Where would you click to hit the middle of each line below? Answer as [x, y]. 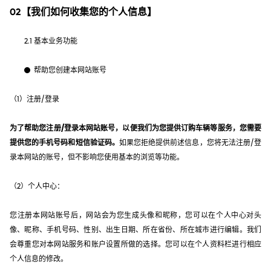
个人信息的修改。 [39, 259]
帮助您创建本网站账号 [70, 70]
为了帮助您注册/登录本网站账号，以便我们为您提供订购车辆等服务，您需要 [135, 128]
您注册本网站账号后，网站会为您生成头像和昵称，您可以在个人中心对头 [135, 215]
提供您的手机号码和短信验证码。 [64, 142]
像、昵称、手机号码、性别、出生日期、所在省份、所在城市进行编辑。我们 [135, 230]
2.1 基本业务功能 [51, 41]
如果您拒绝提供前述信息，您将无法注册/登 [190, 142]
